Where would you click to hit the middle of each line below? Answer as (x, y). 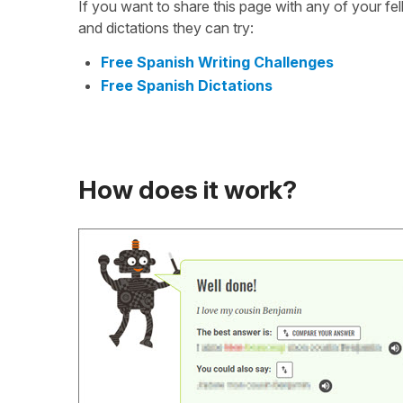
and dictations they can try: (166, 27)
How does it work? (188, 190)
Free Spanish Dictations (187, 85)
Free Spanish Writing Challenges (217, 62)
